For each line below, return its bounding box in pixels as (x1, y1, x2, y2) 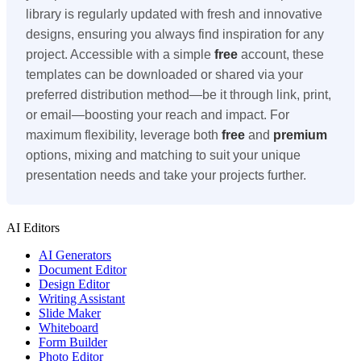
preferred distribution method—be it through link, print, (26, 87, 331, 102)
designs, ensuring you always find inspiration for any (26, 27, 324, 41)
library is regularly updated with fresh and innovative (26, 6, 322, 21)
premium (273, 127, 327, 142)
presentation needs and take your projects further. (26, 168, 306, 182)
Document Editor (39, 262, 127, 276)
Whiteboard (39, 320, 98, 334)
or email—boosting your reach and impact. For (26, 107, 289, 122)
